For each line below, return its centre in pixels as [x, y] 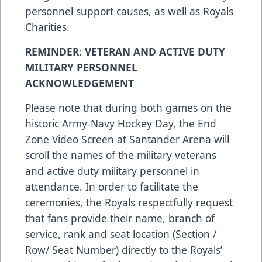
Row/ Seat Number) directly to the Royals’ [124, 250]
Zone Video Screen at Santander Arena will [127, 139]
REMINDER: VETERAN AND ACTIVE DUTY [125, 52]
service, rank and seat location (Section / [121, 234]
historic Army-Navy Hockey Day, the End [121, 124]
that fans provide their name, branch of [120, 218]
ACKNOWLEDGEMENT [80, 83]
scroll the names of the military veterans [121, 155]
